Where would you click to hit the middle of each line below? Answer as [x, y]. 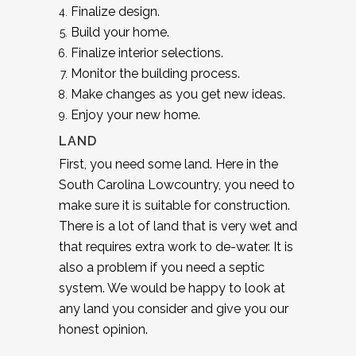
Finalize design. [115, 11]
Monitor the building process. [155, 73]
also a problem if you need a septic [162, 267]
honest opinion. [103, 329]
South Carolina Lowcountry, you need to [177, 184]
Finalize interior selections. [147, 52]
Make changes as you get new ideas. [178, 94]
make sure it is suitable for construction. [174, 205]
